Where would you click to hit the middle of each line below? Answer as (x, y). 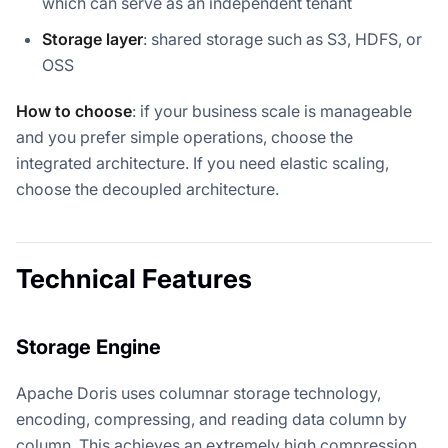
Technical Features (134, 279)
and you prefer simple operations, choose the (184, 137)
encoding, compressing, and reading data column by (211, 419)
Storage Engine (88, 347)
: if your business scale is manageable (272, 111)
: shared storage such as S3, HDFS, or (282, 39)
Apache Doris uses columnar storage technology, (198, 393)
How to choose (74, 111)
